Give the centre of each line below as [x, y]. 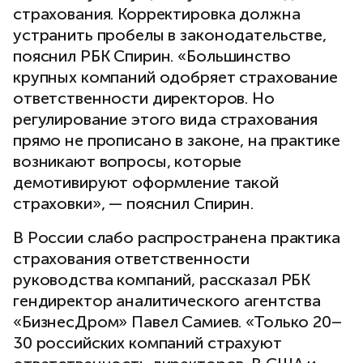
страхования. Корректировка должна [157, 14]
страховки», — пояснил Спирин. [133, 204]
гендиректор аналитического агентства [167, 301]
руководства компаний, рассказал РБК [162, 280]
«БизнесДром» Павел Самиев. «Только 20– [177, 322]
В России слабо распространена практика [177, 238]
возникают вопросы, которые [128, 162]
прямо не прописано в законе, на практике [177, 141]
